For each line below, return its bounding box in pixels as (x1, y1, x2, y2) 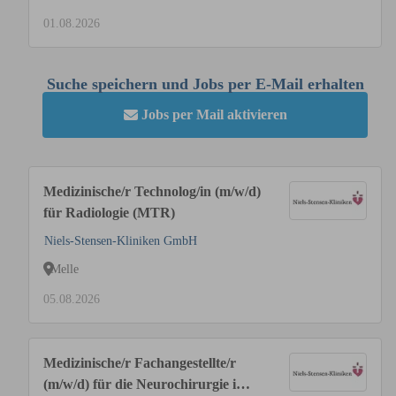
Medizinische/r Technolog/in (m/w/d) (43, 184, 261, 199)
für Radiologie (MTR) (43, 205, 175, 220)
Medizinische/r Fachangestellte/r (43, 355, 236, 370)
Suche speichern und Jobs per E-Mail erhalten (46, 75, 364, 93)
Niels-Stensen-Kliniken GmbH (44, 234, 197, 247)
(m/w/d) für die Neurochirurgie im (43, 377, 247, 392)
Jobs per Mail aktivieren (141, 107, 287, 122)
